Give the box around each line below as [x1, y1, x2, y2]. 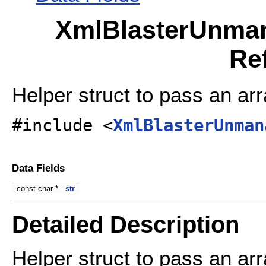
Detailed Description [12, 211, 239, 238]
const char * [17, 184, 61, 194]
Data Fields [12, 161, 65, 174]
